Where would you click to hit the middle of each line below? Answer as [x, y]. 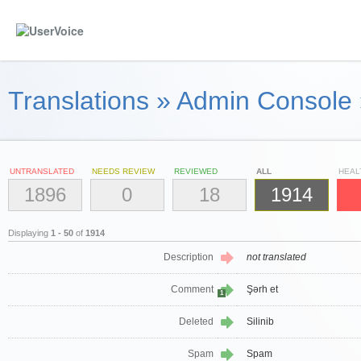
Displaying [29, 233]
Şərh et [262, 290]
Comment [192, 290]
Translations [79, 101]
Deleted [196, 322]
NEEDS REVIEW [123, 171]
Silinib [260, 322]
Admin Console [264, 101]
